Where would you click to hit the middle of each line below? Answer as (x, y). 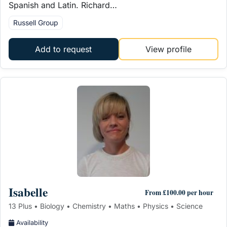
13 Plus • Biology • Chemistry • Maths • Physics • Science (106, 206)
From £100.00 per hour (179, 193)
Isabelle (28, 192)
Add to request (64, 49)
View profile (168, 49)
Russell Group (36, 22)
